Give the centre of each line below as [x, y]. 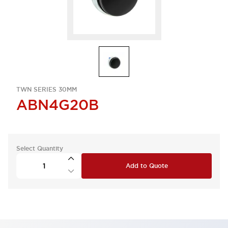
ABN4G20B [58, 105]
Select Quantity [40, 149]
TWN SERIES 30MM [47, 90]
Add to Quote [147, 166]
